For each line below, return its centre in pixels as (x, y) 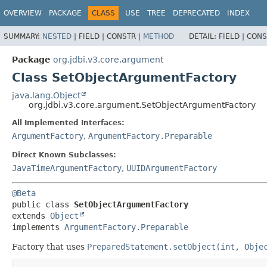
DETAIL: (204, 36)
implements (38, 227)
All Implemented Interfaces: (68, 122)
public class (43, 204)
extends (31, 215)
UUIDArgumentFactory (172, 168)
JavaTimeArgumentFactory (67, 168)
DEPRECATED (196, 13)
